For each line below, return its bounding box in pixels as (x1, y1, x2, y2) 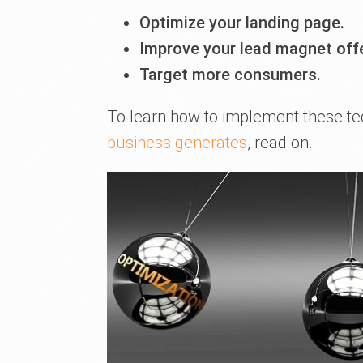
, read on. (247, 133, 313, 152)
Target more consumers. (139, 65, 321, 84)
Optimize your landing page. (139, 13, 344, 32)
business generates (107, 133, 247, 152)
